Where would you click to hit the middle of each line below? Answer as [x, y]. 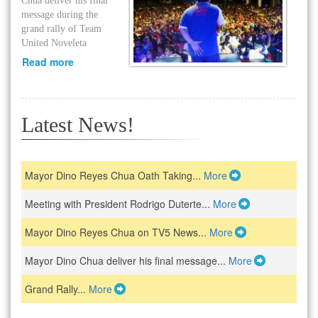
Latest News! [78, 125]
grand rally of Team [61, 29]
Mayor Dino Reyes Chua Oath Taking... [114, 176]
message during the [60, 15]
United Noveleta [54, 43]
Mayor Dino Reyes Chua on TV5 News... [117, 232]
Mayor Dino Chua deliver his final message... [127, 261]
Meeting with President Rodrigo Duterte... [119, 204]
